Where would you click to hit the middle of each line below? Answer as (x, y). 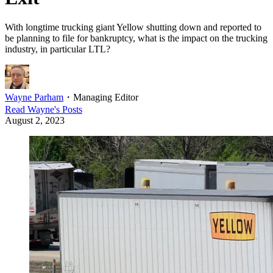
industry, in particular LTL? (58, 49)
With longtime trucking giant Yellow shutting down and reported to (133, 27)
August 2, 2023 (35, 121)
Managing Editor (106, 97)
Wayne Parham (34, 97)
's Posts (68, 110)
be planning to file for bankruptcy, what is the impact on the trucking (136, 38)
